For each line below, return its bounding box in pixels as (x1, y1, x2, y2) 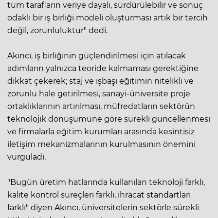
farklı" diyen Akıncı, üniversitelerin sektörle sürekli (7, 202, 199, 212)
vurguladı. (7, 152, 46, 162)
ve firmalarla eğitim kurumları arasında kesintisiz (7, 127, 195, 136)
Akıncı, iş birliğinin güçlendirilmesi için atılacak (7, 51, 186, 60)
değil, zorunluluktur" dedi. (7, 25, 108, 35)
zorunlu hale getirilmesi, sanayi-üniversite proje (7, 89, 190, 98)
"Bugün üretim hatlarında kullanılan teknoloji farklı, (7, 177, 205, 187)
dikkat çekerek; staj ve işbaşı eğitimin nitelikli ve (7, 76, 194, 86)
